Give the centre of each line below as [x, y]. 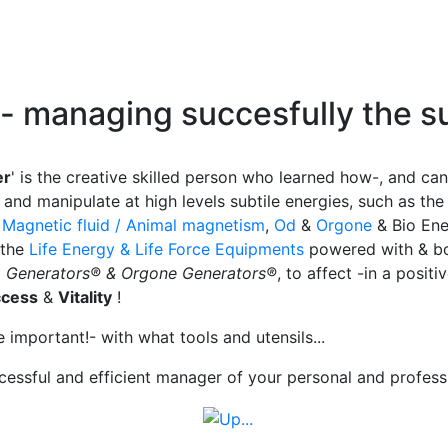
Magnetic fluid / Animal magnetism [133, 225]
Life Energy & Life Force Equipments [166, 249]
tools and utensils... [252, 337]
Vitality [85, 297]
